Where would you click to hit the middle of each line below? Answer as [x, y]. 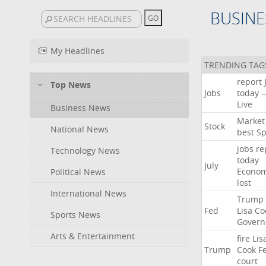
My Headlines [77, 51]
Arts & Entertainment [93, 236]
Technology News [85, 151]
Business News [80, 108]
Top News [71, 85]
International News [88, 193]
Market [251, 121]
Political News [78, 172]
